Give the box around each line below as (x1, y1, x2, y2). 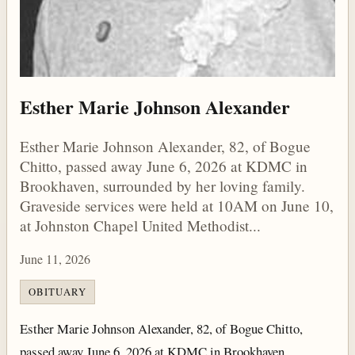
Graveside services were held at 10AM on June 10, (20, 195, 334, 216)
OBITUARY (29, 284, 86, 300)
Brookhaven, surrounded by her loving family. (20, 175, 305, 196)
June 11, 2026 (20, 250, 90, 267)
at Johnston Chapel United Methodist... (20, 215, 261, 235)
